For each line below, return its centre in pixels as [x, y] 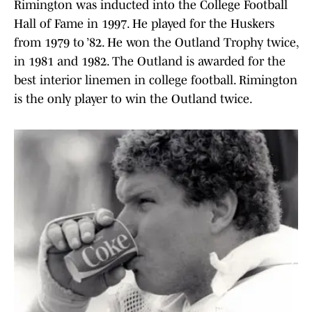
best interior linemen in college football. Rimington [156, 80]
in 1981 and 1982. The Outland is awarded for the [150, 62]
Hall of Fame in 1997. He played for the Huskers [144, 24]
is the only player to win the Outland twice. [133, 99]
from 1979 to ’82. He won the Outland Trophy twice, [156, 43]
